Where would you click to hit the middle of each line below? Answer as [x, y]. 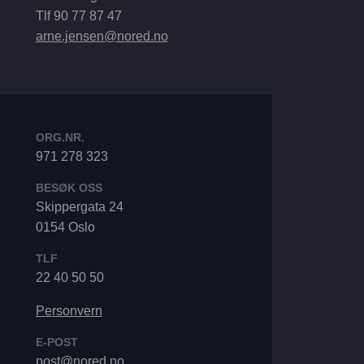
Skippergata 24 [79, 207]
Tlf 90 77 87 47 [78, 15]
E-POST [56, 342]
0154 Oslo [65, 227]
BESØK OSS [69, 188]
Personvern [69, 311]
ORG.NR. [60, 138]
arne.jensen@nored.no [102, 36]
